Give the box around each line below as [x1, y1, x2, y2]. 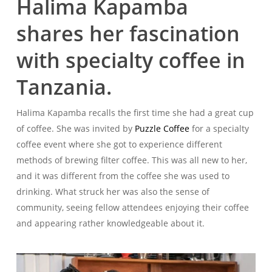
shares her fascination [16, 19, 240, 47]
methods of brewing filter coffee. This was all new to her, [16, 154, 247, 166]
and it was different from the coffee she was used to [16, 170, 229, 182]
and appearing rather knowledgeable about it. [16, 217, 207, 229]
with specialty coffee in [16, 46, 245, 74]
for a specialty [189, 123, 249, 134]
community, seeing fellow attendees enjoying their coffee [16, 202, 249, 213]
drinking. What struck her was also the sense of [16, 186, 209, 197]
